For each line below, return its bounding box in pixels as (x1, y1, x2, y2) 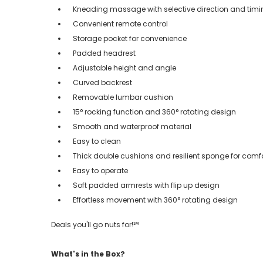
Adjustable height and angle (73, 62, 176, 73)
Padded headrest (73, 48, 136, 58)
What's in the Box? (51, 248, 125, 259)
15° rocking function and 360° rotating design (73, 106, 236, 117)
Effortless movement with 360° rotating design (73, 194, 238, 205)
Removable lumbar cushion (73, 92, 173, 102)
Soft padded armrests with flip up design (73, 180, 220, 190)
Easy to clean (73, 136, 121, 146)
